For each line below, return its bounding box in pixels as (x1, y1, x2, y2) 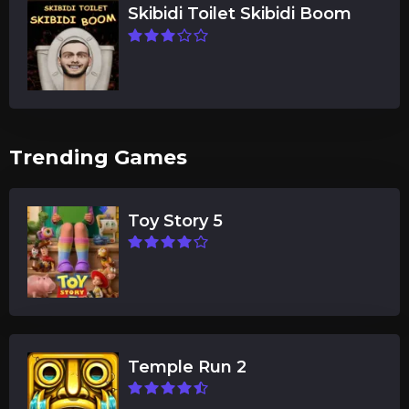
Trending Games (9, 145, 187, 170)
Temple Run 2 (128, 357, 246, 377)
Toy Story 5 (128, 211, 223, 231)
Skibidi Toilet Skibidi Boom (128, 4, 351, 24)
